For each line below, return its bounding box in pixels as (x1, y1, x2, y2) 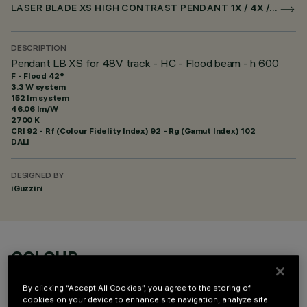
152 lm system (11, 93, 69, 103)
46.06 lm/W (11, 103, 58, 114)
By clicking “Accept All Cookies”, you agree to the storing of (23, 282, 251, 293)
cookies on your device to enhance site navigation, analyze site (23, 294, 269, 304)
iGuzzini (11, 183, 44, 193)
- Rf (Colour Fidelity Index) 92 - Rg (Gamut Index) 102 (37, 125, 256, 136)
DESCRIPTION (11, 45, 66, 53)
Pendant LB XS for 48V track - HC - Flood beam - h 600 (11, 56, 279, 70)
